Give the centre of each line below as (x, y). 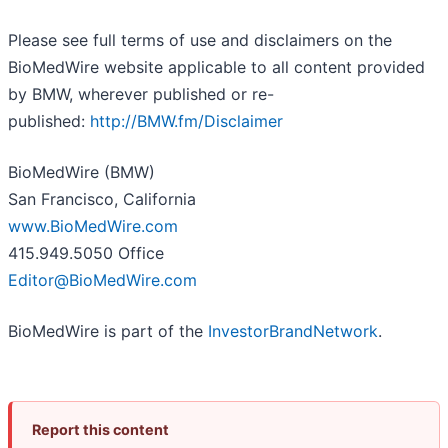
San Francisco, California (102, 199)
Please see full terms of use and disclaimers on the (200, 40)
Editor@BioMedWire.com (102, 280)
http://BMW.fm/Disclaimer (186, 121)
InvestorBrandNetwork (293, 331)
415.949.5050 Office (86, 253)
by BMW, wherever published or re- (141, 94)
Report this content (100, 430)
